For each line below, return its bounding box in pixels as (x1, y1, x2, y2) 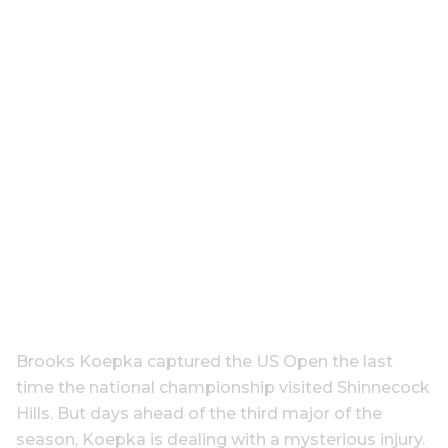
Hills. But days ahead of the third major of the (16, 404, 382, 423)
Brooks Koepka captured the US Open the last (16, 352, 393, 371)
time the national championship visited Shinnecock (16, 378, 430, 397)
